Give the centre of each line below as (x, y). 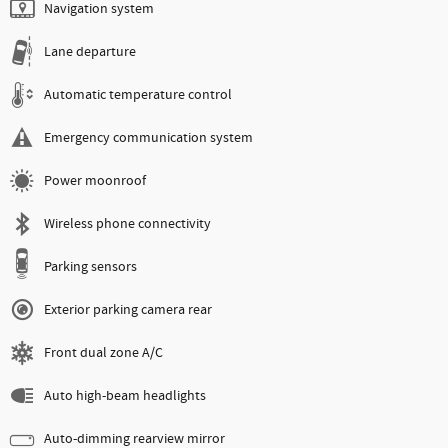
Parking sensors (90, 267)
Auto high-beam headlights (125, 396)
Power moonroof (95, 181)
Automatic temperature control (138, 95)
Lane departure (90, 52)
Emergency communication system (148, 138)
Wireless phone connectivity (127, 224)
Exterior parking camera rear (128, 310)
